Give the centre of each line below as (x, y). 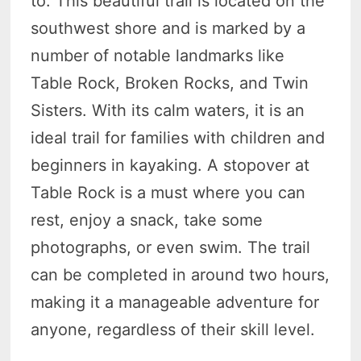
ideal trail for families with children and (178, 138)
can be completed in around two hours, (180, 275)
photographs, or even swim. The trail (171, 248)
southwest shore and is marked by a (168, 29)
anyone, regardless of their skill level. (173, 330)
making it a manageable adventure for (175, 303)
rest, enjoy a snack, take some (147, 220)
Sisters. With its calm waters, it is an (168, 111)
